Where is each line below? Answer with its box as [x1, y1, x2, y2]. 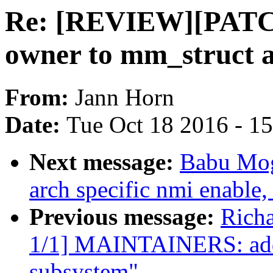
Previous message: [29, 204, 221, 230]
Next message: [29, 149, 180, 175]
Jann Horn [75, 84, 174, 111]
